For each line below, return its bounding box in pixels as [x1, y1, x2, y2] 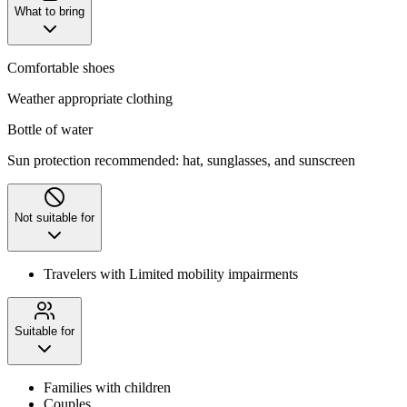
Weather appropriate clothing [7, 90, 173, 106]
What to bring [15, 4, 84, 18]
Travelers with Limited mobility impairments [44, 265, 298, 282]
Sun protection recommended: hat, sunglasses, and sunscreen [7, 152, 359, 168]
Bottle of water [7, 121, 93, 137]
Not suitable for [15, 210, 94, 224]
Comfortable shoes [7, 59, 114, 75]
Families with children [44, 379, 171, 395]
